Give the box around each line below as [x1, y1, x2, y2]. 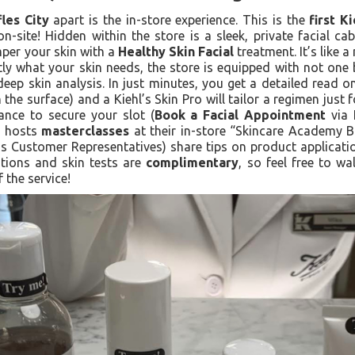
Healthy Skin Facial [117, 44, 235, 59]
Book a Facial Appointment [154, 108, 326, 122]
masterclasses [41, 124, 130, 138]
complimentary [146, 155, 239, 170]
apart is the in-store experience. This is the [48, 13, 310, 27]
